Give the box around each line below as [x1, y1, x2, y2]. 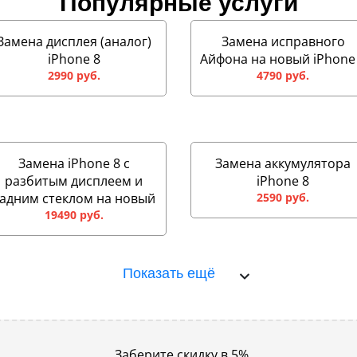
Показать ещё [123, 265, 215, 281]
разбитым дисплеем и [5, 171, 143, 190]
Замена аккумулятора [215, 154, 351, 172]
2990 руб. [47, 67, 100, 83]
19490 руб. [44, 206, 104, 222]
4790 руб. [257, 67, 310, 83]
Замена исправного [221, 32, 345, 50]
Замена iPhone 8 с [18, 154, 130, 172]
